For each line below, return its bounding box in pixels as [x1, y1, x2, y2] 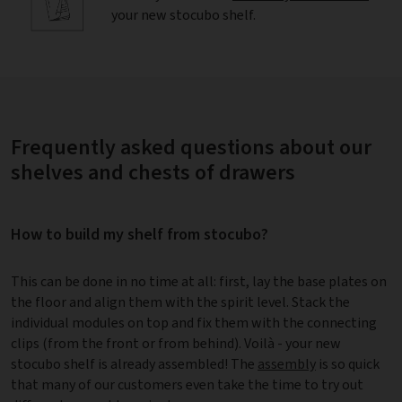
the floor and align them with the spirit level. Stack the [11, 292, 350, 311]
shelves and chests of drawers [11, 158, 295, 188]
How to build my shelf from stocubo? [11, 223, 268, 245]
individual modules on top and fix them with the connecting [11, 312, 377, 332]
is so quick [316, 354, 380, 373]
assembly [258, 354, 316, 373]
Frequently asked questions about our [11, 133, 371, 162]
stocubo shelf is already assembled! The [11, 354, 258, 373]
